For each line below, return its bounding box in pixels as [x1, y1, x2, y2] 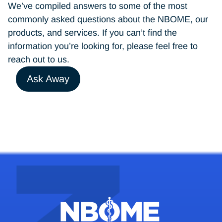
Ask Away [27, 73, 69, 84]
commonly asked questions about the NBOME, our [8, 14, 208, 24]
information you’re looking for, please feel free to [8, 41, 198, 51]
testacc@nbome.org [80, 91, 160, 102]
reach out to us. [8, 54, 69, 64]
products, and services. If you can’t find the [8, 27, 177, 38]
